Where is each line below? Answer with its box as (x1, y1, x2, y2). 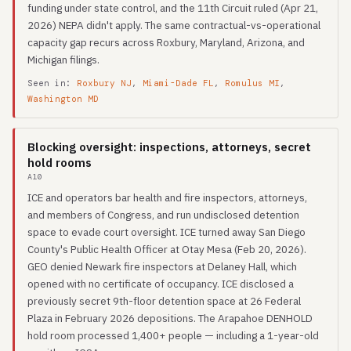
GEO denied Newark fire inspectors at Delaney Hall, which (27, 259, 297, 273)
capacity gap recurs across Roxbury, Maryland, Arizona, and (27, 35, 305, 49)
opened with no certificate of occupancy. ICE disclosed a (27, 277, 294, 291)
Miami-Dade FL (143, 78, 214, 89)
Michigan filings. (27, 52, 100, 67)
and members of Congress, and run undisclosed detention (27, 208, 299, 222)
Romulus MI (225, 78, 280, 89)
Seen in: (27, 78, 77, 89)
